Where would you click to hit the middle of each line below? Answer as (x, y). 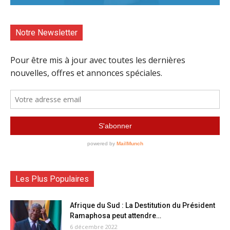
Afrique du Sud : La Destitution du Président (142, 205)
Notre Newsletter (46, 32)
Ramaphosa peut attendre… (116, 215)
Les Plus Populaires (52, 179)
